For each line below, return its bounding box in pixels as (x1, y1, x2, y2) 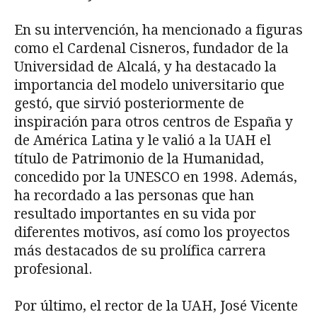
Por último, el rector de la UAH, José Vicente (14, 297, 298, 314)
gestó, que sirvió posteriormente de (14, 95, 244, 112)
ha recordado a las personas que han (14, 187, 254, 204)
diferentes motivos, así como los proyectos (14, 224, 290, 241)
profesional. (14, 260, 92, 277)
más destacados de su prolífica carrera (14, 242, 266, 259)
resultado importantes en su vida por (14, 205, 256, 222)
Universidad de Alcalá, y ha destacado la (14, 58, 277, 75)
